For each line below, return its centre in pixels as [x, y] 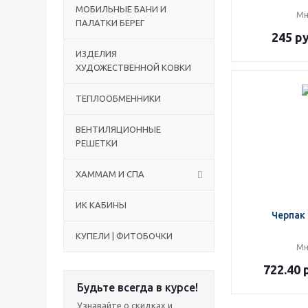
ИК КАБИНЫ [101, 205]
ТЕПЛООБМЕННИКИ [118, 98]
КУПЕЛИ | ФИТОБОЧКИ [124, 236]
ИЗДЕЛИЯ [96, 54]
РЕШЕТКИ [97, 143]
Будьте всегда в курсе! [137, 287]
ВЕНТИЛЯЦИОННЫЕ [118, 129]
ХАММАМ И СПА [110, 174]
